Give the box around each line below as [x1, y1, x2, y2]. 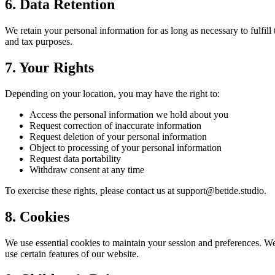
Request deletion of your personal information [29, 131, 207, 142]
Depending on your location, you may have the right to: [5, 88, 220, 99]
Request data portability [29, 153, 121, 164]
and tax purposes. [5, 36, 72, 47]
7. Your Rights [5, 59, 94, 76]
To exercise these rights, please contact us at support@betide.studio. [5, 185, 266, 196]
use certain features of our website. [5, 248, 139, 259]
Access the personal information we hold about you [29, 109, 228, 120]
